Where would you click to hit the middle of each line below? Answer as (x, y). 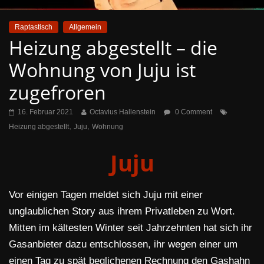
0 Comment (193, 112)
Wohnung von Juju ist (102, 70)
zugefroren (57, 93)
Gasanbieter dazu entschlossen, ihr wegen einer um (123, 245)
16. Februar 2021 (45, 112)
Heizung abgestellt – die (113, 48)
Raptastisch (34, 27)
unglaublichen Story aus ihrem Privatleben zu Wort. (122, 212)
